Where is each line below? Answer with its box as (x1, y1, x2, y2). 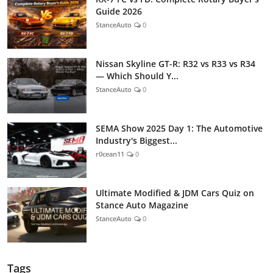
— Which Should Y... (96, 69, 179, 82)
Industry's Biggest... (96, 134, 177, 146)
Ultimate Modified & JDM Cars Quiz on (96, 186, 254, 199)
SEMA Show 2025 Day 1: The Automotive (96, 122, 263, 134)
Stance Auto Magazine (96, 199, 188, 211)
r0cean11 (96, 149, 124, 158)
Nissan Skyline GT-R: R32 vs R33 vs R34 (96, 57, 255, 69)
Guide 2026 (96, 5, 142, 17)
